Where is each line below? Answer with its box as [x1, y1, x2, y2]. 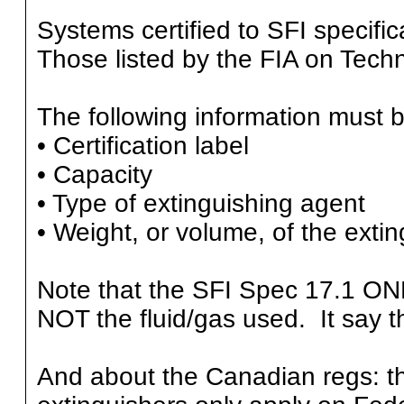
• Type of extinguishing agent [36, 189, 365, 218]
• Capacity [36, 161, 152, 189]
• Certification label [36, 132, 249, 161]
